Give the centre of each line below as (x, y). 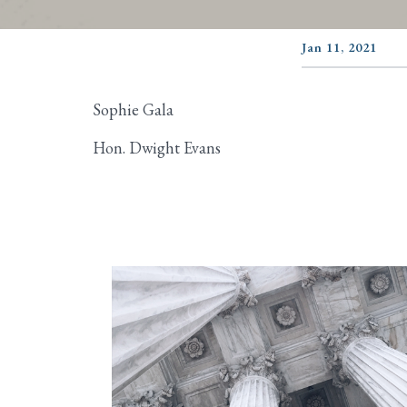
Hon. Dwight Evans (157, 148)
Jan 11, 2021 (339, 47)
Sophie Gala (133, 109)
